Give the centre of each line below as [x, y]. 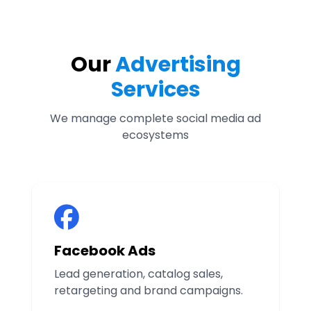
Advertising [178, 65]
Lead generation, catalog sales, [139, 274]
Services [155, 90]
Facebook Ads [105, 251]
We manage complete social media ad [155, 118]
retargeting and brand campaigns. [149, 291]
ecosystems [155, 135]
